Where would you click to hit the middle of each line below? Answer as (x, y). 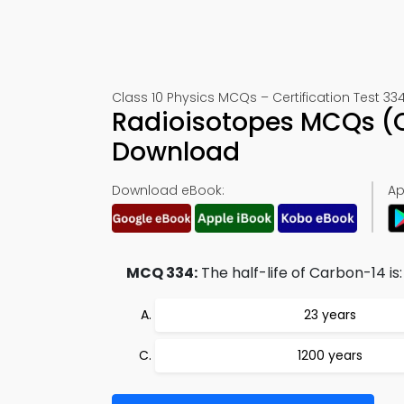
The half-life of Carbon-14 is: (300, 273)
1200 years (330, 355)
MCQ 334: (162, 273)
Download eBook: (168, 190)
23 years (330, 315)
